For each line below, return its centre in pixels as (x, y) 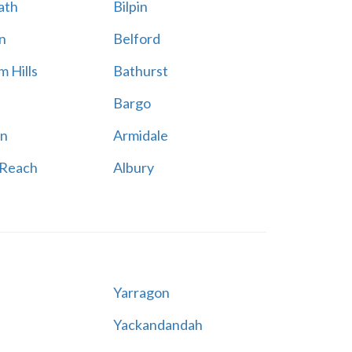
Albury (133, 167)
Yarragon (141, 292)
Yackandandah (158, 324)
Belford (136, 38)
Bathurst (140, 71)
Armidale (140, 135)
